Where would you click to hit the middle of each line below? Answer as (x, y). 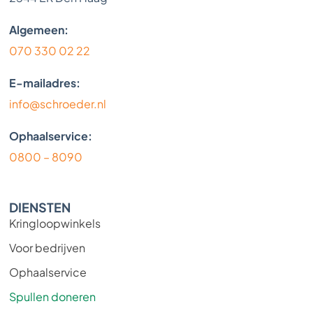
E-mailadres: (45, 83)
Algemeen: (39, 30)
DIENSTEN (40, 208)
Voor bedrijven (48, 248)
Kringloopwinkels (55, 224)
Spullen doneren (53, 297)
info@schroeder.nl (58, 104)
